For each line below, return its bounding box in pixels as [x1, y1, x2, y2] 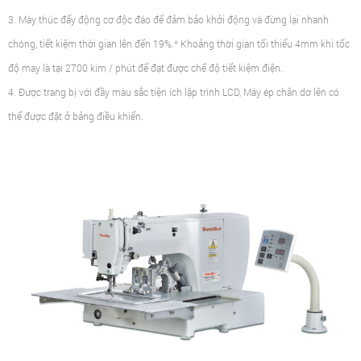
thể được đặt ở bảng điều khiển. [8, 110, 143, 123]
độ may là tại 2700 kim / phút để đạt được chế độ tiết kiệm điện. [8, 61, 283, 75]
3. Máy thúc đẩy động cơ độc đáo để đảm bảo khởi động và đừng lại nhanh [8, 13, 329, 27]
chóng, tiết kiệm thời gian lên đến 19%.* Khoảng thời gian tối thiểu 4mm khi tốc [8, 37, 350, 51]
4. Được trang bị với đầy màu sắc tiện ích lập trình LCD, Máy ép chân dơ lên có [8, 85, 339, 99]
